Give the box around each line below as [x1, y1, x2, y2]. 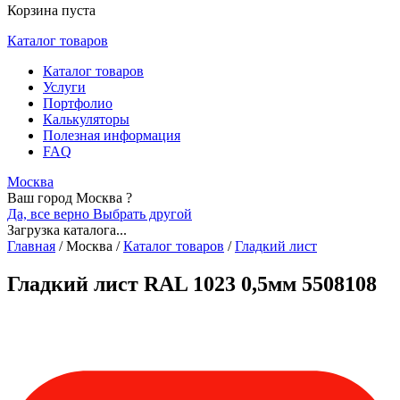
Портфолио [43, 96, 112, 111]
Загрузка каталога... [7, 222, 127, 237]
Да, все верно [7, 206, 93, 221]
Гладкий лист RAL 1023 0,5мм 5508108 [7, 271, 377, 296]
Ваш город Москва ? [7, 190, 132, 205]
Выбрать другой [93, 206, 192, 221]
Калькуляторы [43, 112, 129, 127]
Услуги [43, 79, 86, 95]
